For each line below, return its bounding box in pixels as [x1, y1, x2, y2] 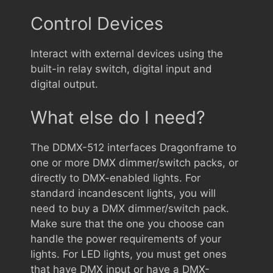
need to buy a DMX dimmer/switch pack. [30, 202, 229, 214]
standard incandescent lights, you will [30, 187, 216, 199]
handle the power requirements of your [30, 233, 221, 245]
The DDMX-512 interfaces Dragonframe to [30, 141, 236, 154]
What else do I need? [30, 107, 205, 128]
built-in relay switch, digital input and [30, 62, 212, 75]
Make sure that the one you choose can [30, 218, 224, 230]
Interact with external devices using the [30, 47, 223, 60]
